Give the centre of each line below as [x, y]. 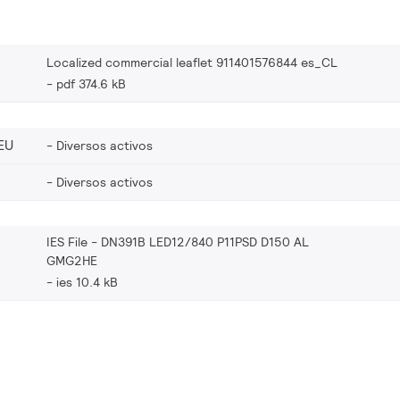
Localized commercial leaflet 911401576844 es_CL [192, 62]
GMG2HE [72, 260]
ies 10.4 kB [87, 282]
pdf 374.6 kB [91, 83]
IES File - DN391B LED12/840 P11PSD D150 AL [178, 242]
